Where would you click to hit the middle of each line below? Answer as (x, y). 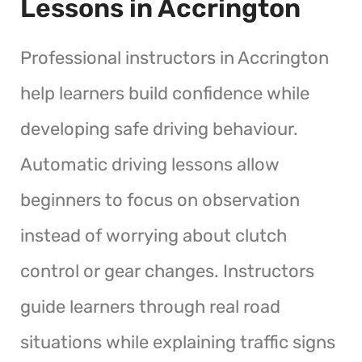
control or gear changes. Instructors (167, 271)
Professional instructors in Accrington (175, 57)
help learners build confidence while (165, 93)
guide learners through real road (150, 306)
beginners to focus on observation (160, 200)
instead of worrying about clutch (154, 235)
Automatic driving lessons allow (150, 164)
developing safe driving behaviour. (159, 128)
